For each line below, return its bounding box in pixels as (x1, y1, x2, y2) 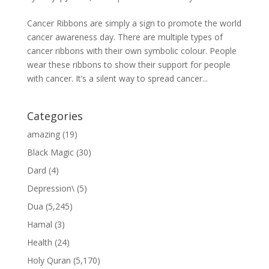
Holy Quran (26, 255, 71, 267)
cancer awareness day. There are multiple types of (26, 31, 223, 43)
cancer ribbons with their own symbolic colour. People (26, 45, 237, 57)
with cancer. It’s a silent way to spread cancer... (26, 73, 208, 85)
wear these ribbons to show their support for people (26, 59, 231, 71)
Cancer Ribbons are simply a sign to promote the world (26, 17, 241, 29)
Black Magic (26, 147, 74, 159)
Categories (26, 109, 83, 124)
